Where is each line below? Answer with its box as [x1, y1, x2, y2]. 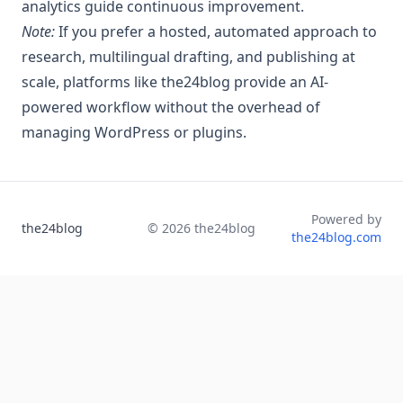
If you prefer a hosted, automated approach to [55, 21, 377, 41]
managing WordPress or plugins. [22, 121, 246, 142]
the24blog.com [291, 228, 381, 246]
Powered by [310, 210, 381, 228]
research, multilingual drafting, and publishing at [22, 46, 355, 67]
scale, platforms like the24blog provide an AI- [22, 71, 328, 92]
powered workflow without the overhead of [22, 96, 320, 117]
